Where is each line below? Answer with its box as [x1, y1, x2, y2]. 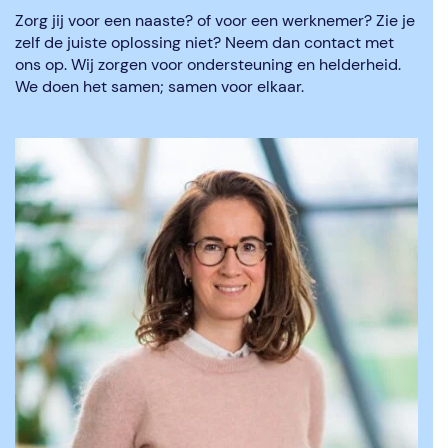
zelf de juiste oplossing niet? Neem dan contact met [15, 32, 394, 53]
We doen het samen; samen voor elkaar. [15, 76, 304, 97]
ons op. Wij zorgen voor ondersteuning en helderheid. [15, 54, 401, 75]
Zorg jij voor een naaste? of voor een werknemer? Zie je [15, 10, 415, 31]
